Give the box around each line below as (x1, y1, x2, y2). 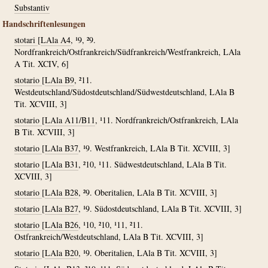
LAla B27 (45, 203, 78, 214)
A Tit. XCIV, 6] (14, 58, 69, 69)
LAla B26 (45, 219, 78, 230)
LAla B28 (45, 187, 78, 198)
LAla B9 (45, 74, 74, 86)
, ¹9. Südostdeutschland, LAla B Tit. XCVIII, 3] (78, 203, 242, 214)
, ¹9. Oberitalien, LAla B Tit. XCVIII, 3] (78, 247, 217, 258)
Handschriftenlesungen (2, 17, 86, 30)
